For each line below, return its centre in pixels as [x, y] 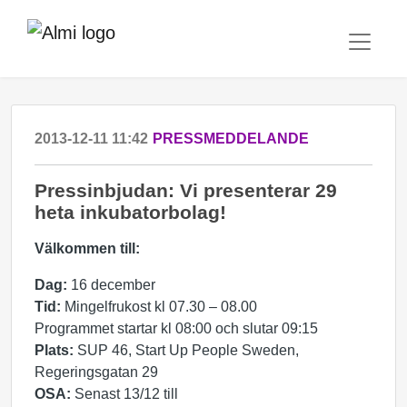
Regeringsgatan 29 [96, 372]
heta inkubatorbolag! [130, 212]
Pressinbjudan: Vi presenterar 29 [186, 190]
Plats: [56, 350]
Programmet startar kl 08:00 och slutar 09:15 [176, 328]
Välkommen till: [87, 248]
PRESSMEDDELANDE [231, 139]
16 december [113, 285]
